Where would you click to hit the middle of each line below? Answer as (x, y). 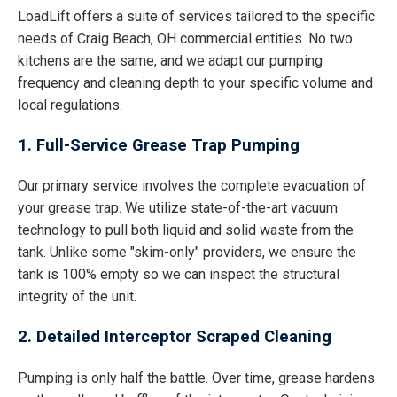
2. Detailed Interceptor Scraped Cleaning (175, 337)
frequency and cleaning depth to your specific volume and (195, 83)
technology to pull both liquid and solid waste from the (186, 230)
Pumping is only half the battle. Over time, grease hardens (196, 378)
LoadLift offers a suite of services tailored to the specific (196, 17)
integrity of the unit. (77, 297)
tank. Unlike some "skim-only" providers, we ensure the (187, 253)
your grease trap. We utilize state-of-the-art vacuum (178, 208)
